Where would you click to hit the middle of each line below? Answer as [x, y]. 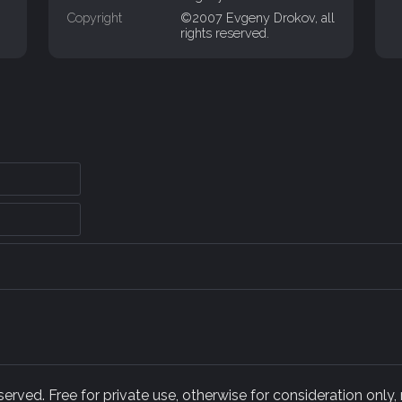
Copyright [94, 18]
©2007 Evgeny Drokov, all [258, 18]
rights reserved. [225, 33]
